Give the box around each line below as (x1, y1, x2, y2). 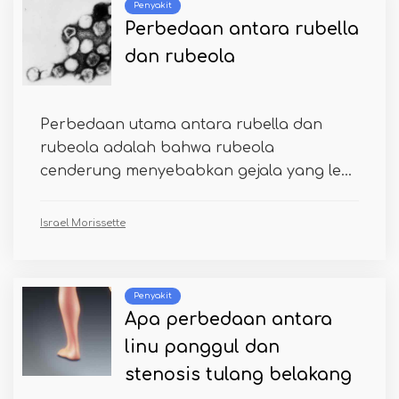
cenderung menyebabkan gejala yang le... (40, 162, 352, 179)
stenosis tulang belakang (125, 364, 352, 384)
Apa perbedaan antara (125, 309, 332, 329)
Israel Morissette (40, 216, 126, 229)
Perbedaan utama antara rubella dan (40, 116, 322, 133)
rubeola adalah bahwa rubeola (40, 139, 274, 156)
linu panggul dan (125, 337, 280, 356)
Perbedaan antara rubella (125, 19, 359, 38)
